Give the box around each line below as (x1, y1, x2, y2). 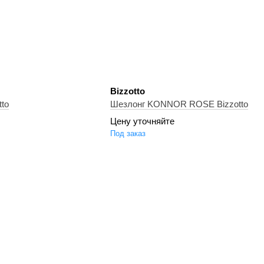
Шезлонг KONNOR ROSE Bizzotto (110, 99, 248, 109)
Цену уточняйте (110, 116, 174, 126)
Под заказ (110, 129, 146, 138)
